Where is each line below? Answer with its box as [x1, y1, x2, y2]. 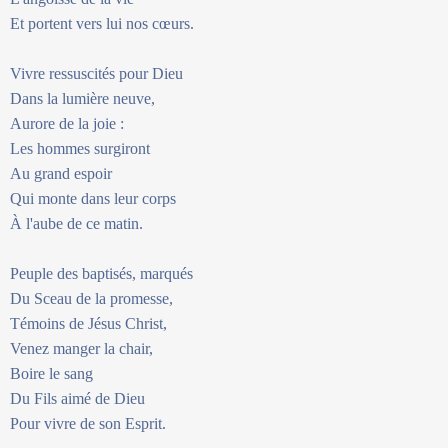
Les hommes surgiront [10, 139, 154, 157]
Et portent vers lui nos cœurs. [10, 14, 194, 32]
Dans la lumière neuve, [10, 89, 159, 107]
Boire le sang [10, 364, 97, 382]
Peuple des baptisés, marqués [10, 264, 197, 282]
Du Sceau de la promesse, [10, 289, 177, 307]
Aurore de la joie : [10, 114, 128, 132]
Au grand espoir [10, 164, 116, 182]
